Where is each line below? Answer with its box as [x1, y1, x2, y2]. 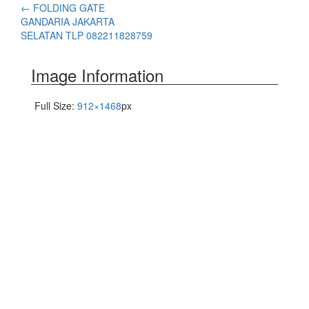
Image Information [31, 63, 163, 88]
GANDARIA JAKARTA [21, 14, 114, 29]
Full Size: [34, 99, 77, 113]
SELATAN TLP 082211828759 [21, 28, 152, 43]
